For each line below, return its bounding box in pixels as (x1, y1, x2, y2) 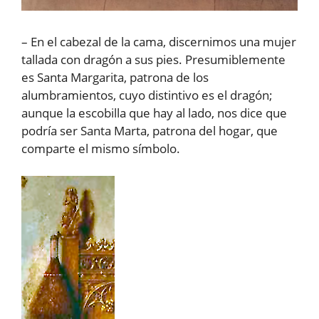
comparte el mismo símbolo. (21, 140, 180, 157)
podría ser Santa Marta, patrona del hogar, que (21, 122, 278, 140)
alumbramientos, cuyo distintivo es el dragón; (21, 87, 273, 104)
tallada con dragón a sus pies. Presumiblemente (21, 51, 286, 68)
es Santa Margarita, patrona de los (21, 69, 209, 86)
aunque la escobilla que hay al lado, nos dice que (21, 105, 287, 122)
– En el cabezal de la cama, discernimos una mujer (21, 33, 296, 51)
